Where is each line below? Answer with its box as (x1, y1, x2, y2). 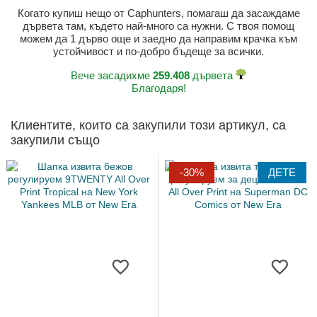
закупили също (11, 133, 100, 148)
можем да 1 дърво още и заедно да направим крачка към (20, 33, 297, 45)
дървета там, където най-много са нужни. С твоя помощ (23, 20, 294, 33)
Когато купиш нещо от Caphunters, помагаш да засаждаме (17, 7, 300, 20)
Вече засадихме (71, 69, 153, 82)
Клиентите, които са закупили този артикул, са (11, 118, 286, 133)
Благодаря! (131, 82, 186, 95)
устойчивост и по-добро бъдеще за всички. (53, 45, 264, 58)
